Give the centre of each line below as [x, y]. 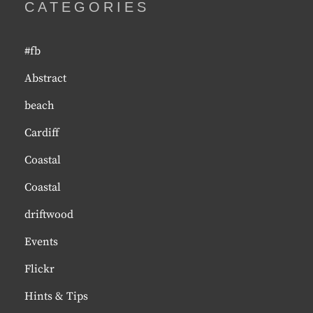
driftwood [49, 214]
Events [41, 242]
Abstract [45, 78]
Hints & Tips [56, 296]
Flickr [39, 269]
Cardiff [42, 133]
